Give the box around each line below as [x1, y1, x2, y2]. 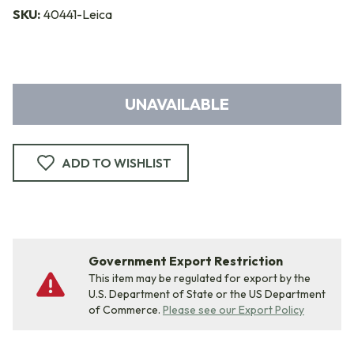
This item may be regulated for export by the [88, 271, 311, 285]
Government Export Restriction [88, 253, 283, 269]
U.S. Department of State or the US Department [88, 287, 326, 301]
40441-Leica [43, 6, 112, 22]
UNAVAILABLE [125, 94, 229, 114]
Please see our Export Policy [163, 303, 304, 317]
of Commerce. [88, 303, 160, 317]
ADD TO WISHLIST [62, 155, 171, 171]
